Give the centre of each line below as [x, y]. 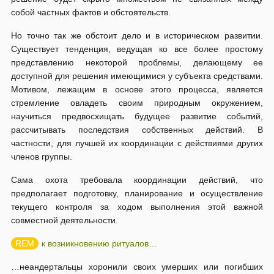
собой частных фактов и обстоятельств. [91, 12]
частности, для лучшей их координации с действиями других [137, 143]
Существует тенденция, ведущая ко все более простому [137, 49]
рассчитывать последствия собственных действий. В [137, 130]
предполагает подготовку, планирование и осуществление [137, 193]
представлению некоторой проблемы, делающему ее [137, 62]
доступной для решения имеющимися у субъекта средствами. [137, 76]
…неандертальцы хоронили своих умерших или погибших [137, 267]
